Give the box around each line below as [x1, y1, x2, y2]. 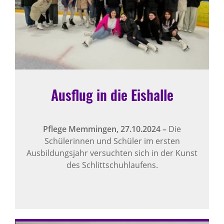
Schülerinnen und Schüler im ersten [44, 135, 180, 146]
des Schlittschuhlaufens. [66, 159, 158, 170]
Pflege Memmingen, [43, 123, 120, 134]
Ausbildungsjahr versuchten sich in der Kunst [26, 147, 197, 158]
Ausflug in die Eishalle [50, 84, 173, 105]
